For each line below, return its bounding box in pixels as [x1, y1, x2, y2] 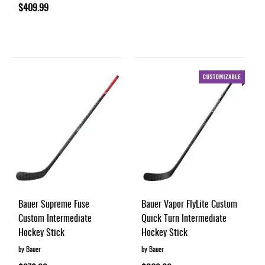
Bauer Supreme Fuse [18, 196, 89, 211]
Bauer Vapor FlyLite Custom [141, 196, 237, 211]
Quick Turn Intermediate [141, 210, 227, 225]
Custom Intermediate [18, 210, 92, 225]
